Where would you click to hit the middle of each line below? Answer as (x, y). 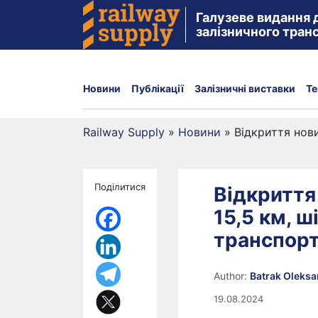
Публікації (158, 88)
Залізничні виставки (245, 88)
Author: (232, 276)
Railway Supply (124, 132)
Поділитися (120, 187)
